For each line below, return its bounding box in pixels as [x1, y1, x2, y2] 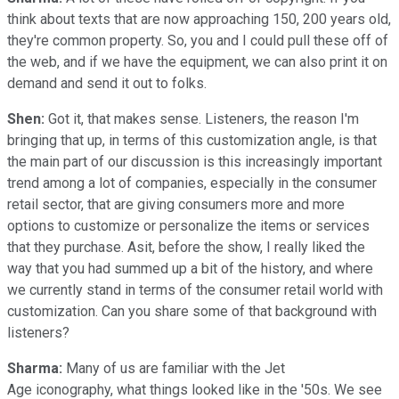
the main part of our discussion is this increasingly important [7, 152, 382, 170]
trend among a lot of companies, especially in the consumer [7, 174, 377, 191]
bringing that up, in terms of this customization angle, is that [7, 131, 377, 149]
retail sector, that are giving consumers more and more [7, 195, 345, 213]
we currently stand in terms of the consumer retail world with [7, 281, 383, 298]
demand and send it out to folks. [7, 74, 207, 92]
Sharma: [7, 359, 62, 377]
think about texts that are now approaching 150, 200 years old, [7, 10, 391, 28]
